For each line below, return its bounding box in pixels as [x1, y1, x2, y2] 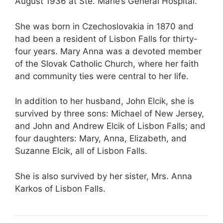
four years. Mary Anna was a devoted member [15, 46, 202, 56]
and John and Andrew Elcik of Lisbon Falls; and [15, 121, 206, 131]
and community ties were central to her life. [15, 71, 189, 81]
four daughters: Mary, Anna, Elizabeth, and [15, 133, 187, 144]
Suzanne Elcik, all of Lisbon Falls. [15, 146, 147, 156]
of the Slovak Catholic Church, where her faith [15, 58, 199, 69]
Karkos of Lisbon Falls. [15, 183, 106, 194]
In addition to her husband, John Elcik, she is [15, 96, 194, 107]
